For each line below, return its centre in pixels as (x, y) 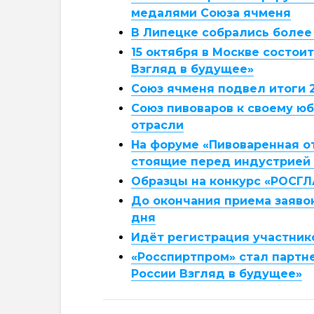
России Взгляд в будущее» (217, 274)
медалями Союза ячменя (211, 13)
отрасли (157, 125)
